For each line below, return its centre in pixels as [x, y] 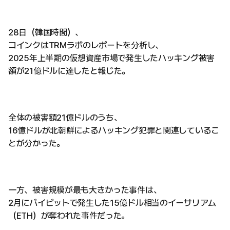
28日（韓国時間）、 [46, 33]
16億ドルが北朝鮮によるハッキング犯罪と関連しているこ [114, 131]
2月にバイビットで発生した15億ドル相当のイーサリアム [112, 203]
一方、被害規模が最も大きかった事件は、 [85, 190]
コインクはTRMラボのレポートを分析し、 [86, 45]
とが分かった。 [36, 143]
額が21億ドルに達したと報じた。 [69, 71]
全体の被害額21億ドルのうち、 [65, 118]
